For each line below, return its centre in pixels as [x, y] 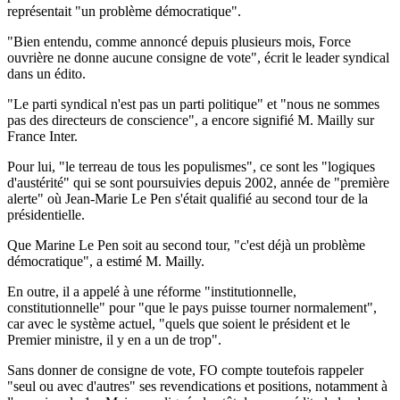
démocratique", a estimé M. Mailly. [106, 261]
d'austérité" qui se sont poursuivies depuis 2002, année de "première [198, 182]
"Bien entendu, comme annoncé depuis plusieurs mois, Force [179, 41]
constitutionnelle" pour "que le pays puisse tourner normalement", [192, 307]
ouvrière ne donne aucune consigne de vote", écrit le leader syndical [198, 57]
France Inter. [42, 136]
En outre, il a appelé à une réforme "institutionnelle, [152, 291]
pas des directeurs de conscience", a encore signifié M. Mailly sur [191, 120]
